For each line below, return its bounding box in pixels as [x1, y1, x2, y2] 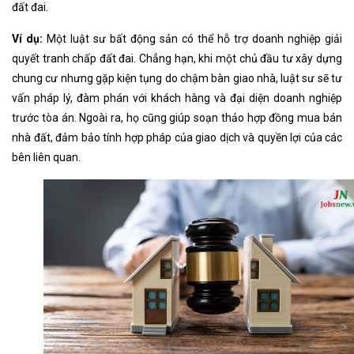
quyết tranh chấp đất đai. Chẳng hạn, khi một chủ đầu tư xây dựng [12, 52, 342, 66]
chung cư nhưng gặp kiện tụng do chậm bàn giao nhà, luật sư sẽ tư [12, 72, 342, 85]
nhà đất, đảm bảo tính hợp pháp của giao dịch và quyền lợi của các [12, 131, 342, 145]
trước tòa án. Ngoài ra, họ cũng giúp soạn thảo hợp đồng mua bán [12, 111, 342, 125]
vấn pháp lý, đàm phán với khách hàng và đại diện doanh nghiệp [12, 92, 342, 105]
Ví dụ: [12, 32, 43, 46]
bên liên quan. [12, 151, 81, 164]
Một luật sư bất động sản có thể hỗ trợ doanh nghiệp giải [43, 32, 342, 46]
